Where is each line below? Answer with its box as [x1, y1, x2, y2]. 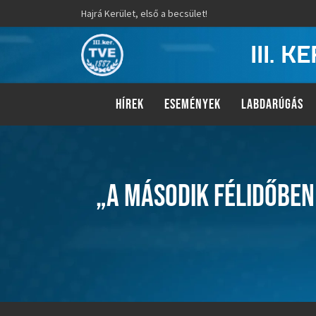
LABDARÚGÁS [241, 96, 303, 113]
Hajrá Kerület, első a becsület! [81, 7, 207, 20]
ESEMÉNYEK [164, 96, 221, 113]
